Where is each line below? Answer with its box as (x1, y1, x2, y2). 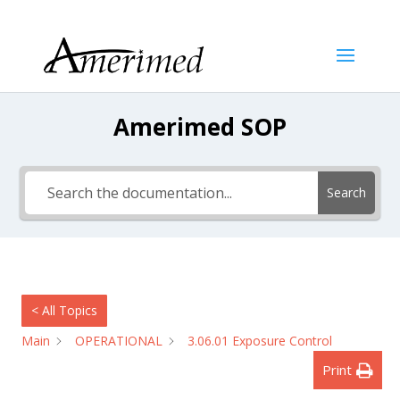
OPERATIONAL (75, 332, 162, 349)
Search (326, 184, 366, 201)
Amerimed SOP (113, 111, 287, 143)
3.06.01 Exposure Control (187, 332, 332, 349)
